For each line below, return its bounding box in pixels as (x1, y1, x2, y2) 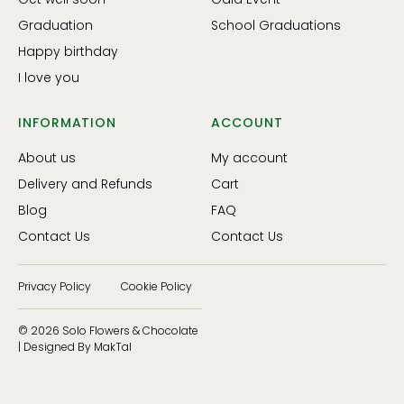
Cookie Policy (121, 279, 192, 295)
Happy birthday (18, 42, 118, 61)
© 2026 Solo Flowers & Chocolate (18, 323, 198, 339)
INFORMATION (18, 114, 117, 133)
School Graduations (211, 16, 341, 35)
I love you (18, 69, 79, 87)
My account (211, 149, 288, 168)
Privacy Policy (18, 279, 91, 295)
